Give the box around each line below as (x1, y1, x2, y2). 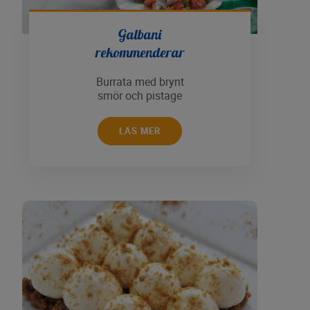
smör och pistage (98, 89, 182, 102)
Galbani (118, 26, 161, 43)
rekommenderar (95, 44, 185, 61)
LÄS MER (119, 126, 161, 136)
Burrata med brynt (95, 75, 184, 89)
